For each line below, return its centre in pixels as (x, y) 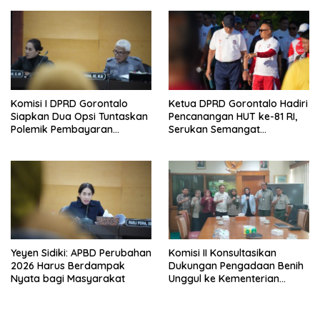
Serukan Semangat (214, 129)
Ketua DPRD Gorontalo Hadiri (238, 103)
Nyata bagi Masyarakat (68, 279)
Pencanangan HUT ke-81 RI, (233, 116)
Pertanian (191, 292)
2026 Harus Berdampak (68, 266)
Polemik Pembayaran (62, 129)
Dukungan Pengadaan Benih (236, 266)
